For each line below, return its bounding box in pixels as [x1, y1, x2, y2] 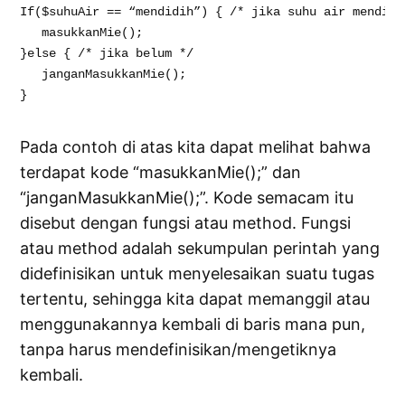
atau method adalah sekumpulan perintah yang [20, 239, 381, 259]
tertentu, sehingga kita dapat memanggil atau [20, 289, 371, 309]
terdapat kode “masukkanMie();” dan [20, 163, 302, 183]
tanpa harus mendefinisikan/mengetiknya [20, 340, 337, 360]
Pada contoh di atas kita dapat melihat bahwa [20, 137, 372, 157]
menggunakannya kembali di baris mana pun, [20, 315, 366, 334]
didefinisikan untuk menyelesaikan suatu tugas [20, 264, 375, 284]
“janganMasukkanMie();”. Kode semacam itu [20, 188, 354, 208]
